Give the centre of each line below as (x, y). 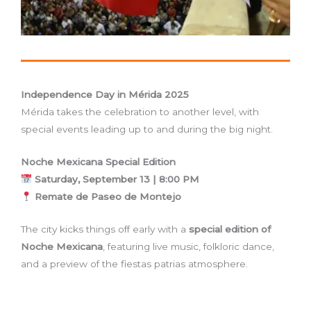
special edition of (230, 229)
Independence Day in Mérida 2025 (105, 95)
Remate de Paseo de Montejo (108, 197)
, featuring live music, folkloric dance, (188, 246)
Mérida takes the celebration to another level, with (140, 112)
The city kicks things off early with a (105, 229)
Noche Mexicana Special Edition (98, 162)
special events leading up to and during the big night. (147, 129)
